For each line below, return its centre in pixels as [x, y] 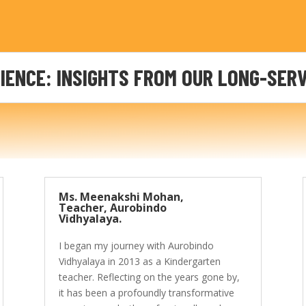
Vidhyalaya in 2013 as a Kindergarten [139, 261]
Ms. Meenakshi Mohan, [121, 196]
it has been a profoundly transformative [146, 292]
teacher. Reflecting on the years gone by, [149, 277]
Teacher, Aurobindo [112, 207]
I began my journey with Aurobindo [136, 245]
